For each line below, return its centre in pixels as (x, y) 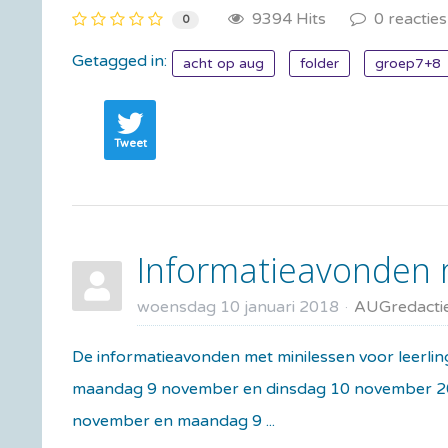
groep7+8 (408, 63)
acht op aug (223, 63)
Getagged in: (119, 60)
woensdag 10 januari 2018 (238, 306)
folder (319, 63)
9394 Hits (285, 18)
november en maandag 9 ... (173, 420)
